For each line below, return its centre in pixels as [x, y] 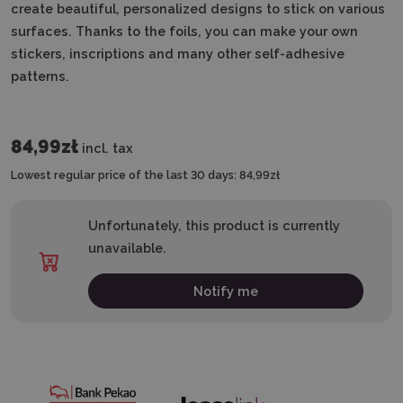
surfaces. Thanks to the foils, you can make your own [184, 31]
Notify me [226, 291]
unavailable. [128, 248]
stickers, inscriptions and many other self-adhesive [178, 54]
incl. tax [107, 148]
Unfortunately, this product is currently [215, 225]
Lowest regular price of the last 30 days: [124, 175]
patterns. [40, 76]
